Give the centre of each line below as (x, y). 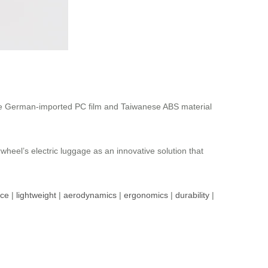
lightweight (36, 195)
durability (192, 195)
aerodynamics (90, 195)
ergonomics (146, 195)
